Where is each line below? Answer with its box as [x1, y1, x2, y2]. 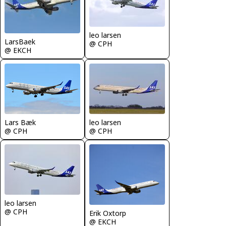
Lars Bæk [5, 118, 36, 127]
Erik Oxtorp [89, 208, 126, 218]
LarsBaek [5, 37, 35, 46]
